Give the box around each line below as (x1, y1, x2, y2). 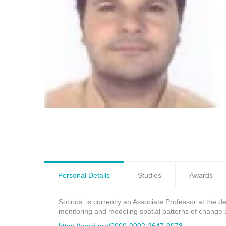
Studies (138, 171, 161, 179)
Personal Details (58, 171, 110, 179)
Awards (189, 171, 213, 179)
